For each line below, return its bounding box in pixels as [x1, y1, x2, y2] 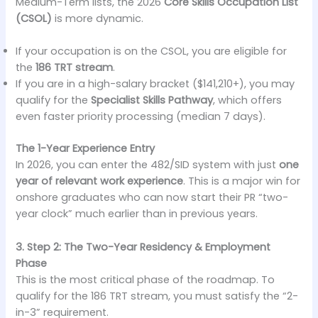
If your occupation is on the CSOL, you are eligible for [16, 44, 287, 59]
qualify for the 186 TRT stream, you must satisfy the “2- [16, 288, 299, 303]
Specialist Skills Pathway [91, 93, 214, 108]
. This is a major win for [183, 174, 301, 189]
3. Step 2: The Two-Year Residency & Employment [16, 239, 271, 254]
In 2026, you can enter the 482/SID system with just [16, 158, 280, 172]
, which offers [213, 93, 283, 108]
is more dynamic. [52, 11, 144, 26]
